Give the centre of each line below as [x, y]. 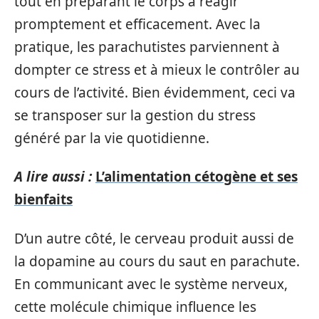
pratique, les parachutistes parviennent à [147, 47]
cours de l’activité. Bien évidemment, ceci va [155, 92]
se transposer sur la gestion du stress [135, 115]
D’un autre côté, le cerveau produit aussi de [154, 238]
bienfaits [43, 199]
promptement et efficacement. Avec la [137, 24]
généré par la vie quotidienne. [112, 138]
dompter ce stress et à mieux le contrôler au [157, 69]
